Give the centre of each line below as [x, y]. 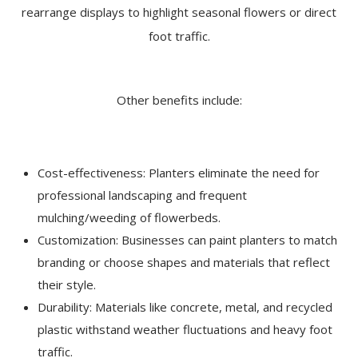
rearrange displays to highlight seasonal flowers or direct [179, 12]
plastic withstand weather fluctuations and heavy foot [185, 330]
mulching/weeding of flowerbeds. [129, 218]
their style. [67, 285]
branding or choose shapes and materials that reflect [184, 263]
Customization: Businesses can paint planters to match [188, 240]
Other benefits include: [179, 100]
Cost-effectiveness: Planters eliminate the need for [179, 173]
